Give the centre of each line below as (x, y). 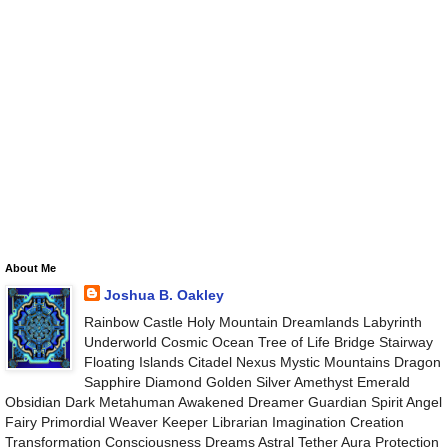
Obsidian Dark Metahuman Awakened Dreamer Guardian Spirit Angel (223, 401)
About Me (30, 267)
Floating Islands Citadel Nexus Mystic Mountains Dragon (262, 361)
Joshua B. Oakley (163, 294)
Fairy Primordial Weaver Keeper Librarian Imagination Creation (204, 421)
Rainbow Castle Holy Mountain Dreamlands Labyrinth (252, 321)
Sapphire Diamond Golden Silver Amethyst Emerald (246, 381)
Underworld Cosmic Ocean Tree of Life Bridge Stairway (258, 341)
